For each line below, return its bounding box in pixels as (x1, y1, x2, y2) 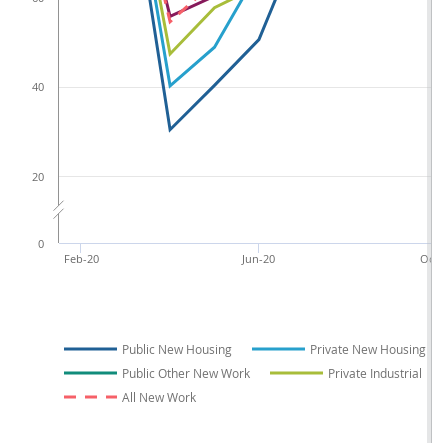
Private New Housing (310, 341, 426, 357)
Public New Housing (122, 341, 232, 357)
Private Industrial (328, 365, 422, 381)
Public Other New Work (122, 365, 250, 381)
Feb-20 (63, 251, 99, 266)
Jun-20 (242, 251, 276, 266)
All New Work (122, 389, 196, 405)
